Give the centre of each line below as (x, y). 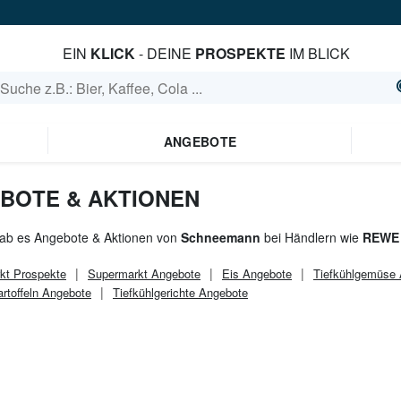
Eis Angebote (257, 273)
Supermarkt (118, 273)
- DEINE (165, 53)
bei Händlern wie (311, 237)
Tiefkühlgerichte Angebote (180, 292)
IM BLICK (317, 53)
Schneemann (221, 237)
